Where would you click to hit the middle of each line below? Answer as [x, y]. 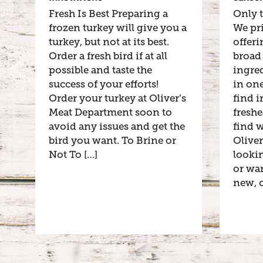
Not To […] [73, 155]
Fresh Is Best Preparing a [108, 14]
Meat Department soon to [110, 113]
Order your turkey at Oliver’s [117, 99]
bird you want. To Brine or [112, 141]
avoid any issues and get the [117, 127]
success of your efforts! [104, 85]
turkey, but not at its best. [109, 42]
